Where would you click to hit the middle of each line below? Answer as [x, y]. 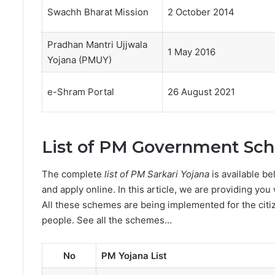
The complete [73, 174]
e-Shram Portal [80, 92]
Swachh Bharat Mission [98, 12]
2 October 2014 [201, 12]
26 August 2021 [201, 92]
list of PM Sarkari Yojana [157, 174]
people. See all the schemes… [107, 220]
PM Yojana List [134, 256]
